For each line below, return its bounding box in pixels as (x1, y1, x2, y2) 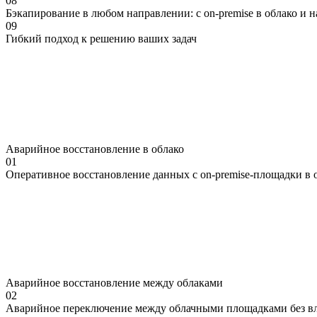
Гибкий (6, 32, 42, 45)
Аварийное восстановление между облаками (6, 276, 223, 289)
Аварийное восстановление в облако (6, 142, 184, 155)
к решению (81, 32, 135, 45)
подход (42, 32, 81, 45)
